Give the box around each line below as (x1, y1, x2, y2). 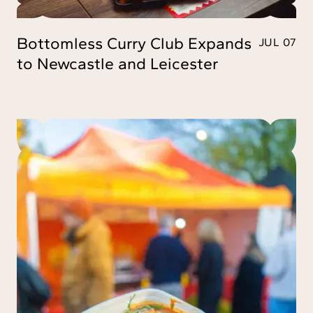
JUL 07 (258, 36, 296, 50)
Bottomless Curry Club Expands (17, 34, 252, 54)
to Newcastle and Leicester (17, 54, 218, 74)
